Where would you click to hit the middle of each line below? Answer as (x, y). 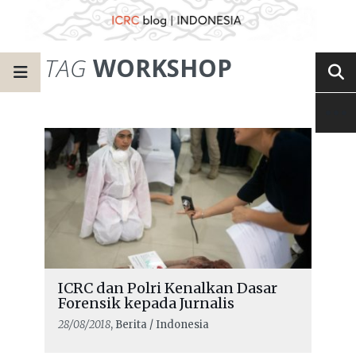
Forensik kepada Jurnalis (146, 303)
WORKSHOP (159, 68)
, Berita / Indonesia (159, 324)
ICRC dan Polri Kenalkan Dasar (167, 288)
